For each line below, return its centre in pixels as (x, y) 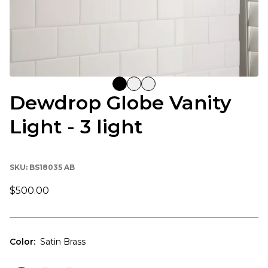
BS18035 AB (52, 167)
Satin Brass (63, 241)
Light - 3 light (76, 126)
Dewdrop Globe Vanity (121, 102)
